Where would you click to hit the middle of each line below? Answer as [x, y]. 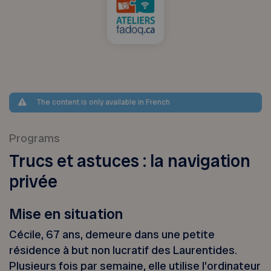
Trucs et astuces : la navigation [130, 161]
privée [34, 181]
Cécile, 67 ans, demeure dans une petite [112, 235]
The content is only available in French [103, 103]
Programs [35, 139]
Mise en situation [67, 214]
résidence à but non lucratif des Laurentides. [123, 250]
